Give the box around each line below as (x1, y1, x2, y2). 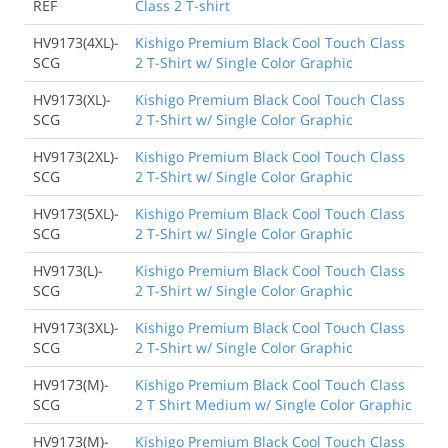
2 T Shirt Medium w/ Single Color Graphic (135, 394, 412, 414)
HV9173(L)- (33, 260, 103, 280)
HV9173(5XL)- (33, 203, 119, 223)
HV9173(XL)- (33, 89, 111, 109)
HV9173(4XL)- (33, 32, 119, 52)
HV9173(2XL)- (33, 146, 119, 166)
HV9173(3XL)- (33, 317, 119, 337)
